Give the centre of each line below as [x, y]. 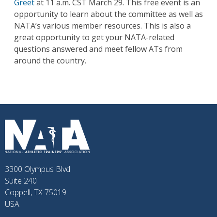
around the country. [50, 61]
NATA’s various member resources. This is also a [102, 26]
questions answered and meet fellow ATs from [98, 49]
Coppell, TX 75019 [36, 193]
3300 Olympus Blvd [38, 169]
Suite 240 [21, 181]
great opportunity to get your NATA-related [94, 38]
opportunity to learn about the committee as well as [108, 14]
